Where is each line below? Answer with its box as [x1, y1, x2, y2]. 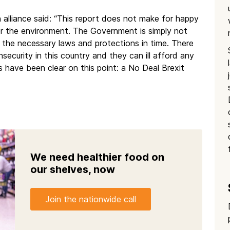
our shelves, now [30, 163, 115, 176]
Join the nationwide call [45, 194, 136, 204]
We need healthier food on [30, 151, 164, 163]
